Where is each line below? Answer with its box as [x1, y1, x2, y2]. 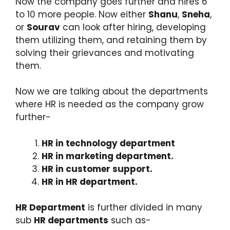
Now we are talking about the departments [15, 85, 208, 98]
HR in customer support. [42, 162, 152, 175]
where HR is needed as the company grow [15, 98, 204, 111]
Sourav [27, 21, 60, 33]
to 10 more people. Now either [15, 8, 148, 21]
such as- [108, 214, 151, 227]
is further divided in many [85, 201, 202, 214]
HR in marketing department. [42, 149, 174, 162]
